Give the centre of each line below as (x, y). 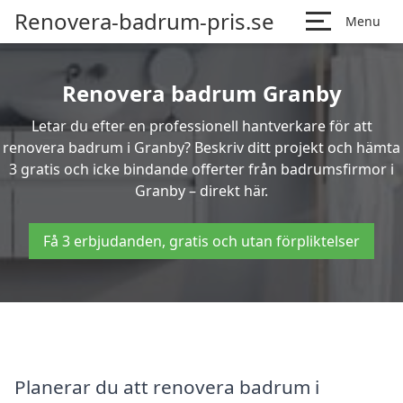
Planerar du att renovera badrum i (167, 386)
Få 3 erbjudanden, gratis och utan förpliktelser (201, 241)
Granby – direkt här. (201, 191)
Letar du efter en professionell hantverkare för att (201, 126)
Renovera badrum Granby (201, 93)
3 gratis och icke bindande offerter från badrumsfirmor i (201, 169)
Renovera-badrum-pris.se (144, 21)
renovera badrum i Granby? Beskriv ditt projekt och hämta (201, 148)
